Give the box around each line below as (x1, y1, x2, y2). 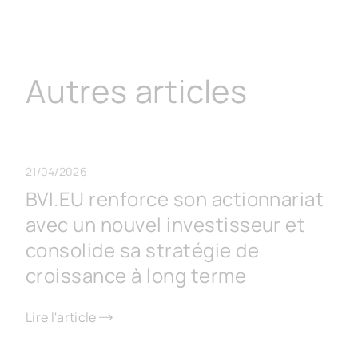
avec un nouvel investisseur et (26, 210, 306, 237)
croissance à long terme (26, 261, 247, 288)
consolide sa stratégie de (26, 236, 259, 263)
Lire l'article (26, 308, 97, 326)
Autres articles (26, 68, 248, 113)
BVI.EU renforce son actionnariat (26, 185, 324, 212)
